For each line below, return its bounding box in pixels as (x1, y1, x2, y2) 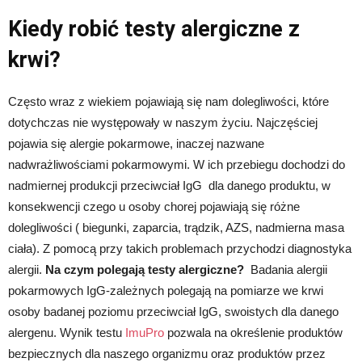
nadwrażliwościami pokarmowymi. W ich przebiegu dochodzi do (8, 158, 345, 172)
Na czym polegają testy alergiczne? (45, 263, 250, 277)
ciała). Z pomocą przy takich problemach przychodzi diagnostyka (8, 242, 351, 256)
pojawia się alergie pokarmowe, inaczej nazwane (8, 137, 264, 151)
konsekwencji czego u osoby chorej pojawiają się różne (8, 200, 300, 214)
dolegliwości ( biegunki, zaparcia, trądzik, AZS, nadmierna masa (8, 221, 344, 235)
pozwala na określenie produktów (164, 326, 343, 340)
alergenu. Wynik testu (8, 326, 125, 340)
